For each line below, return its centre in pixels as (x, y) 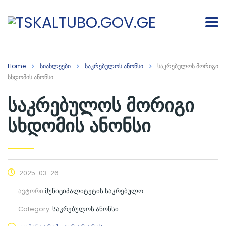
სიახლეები (55, 66)
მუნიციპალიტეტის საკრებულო (94, 191)
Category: (35, 209)
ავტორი (32, 191)
